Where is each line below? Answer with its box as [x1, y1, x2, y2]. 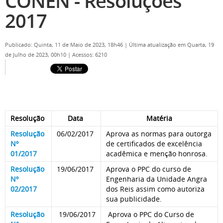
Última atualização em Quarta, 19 [129, 41, 214, 48]
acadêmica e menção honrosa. [106, 149, 208, 158]
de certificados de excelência [106, 139, 202, 148]
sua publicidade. [106, 194, 162, 204]
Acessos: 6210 [72, 51, 107, 58]
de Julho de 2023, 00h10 [5, 51, 68, 58]
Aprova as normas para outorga [106, 129, 212, 138]
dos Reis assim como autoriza [106, 184, 205, 194]
